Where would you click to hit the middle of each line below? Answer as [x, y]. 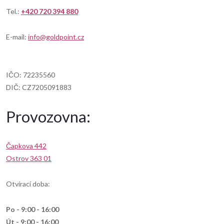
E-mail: [17, 37]
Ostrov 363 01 [29, 158]
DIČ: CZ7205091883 [39, 87]
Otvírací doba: [28, 184]
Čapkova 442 [26, 146]
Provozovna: [48, 116]
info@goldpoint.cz [56, 37]
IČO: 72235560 [30, 75]
